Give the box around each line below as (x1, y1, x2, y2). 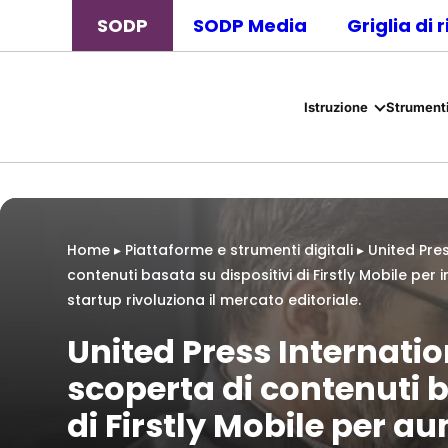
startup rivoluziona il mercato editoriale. (67, 290, 361, 310)
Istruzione (303, 98, 368, 115)
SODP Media (193, 13, 307, 38)
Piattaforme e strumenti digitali (125, 240, 353, 260)
